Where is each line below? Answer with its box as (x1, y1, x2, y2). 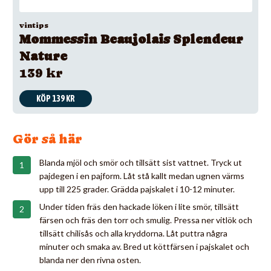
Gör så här (13, 131, 82, 146)
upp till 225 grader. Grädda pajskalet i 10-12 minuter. (39, 183, 235, 194)
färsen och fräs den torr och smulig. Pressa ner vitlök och (39, 214, 252, 225)
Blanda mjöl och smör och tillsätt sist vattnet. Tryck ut (39, 157, 242, 168)
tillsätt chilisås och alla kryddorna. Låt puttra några (39, 227, 227, 238)
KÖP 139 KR (36, 94, 75, 103)
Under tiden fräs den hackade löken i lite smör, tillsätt (39, 201, 239, 212)
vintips (19, 21, 48, 30)
